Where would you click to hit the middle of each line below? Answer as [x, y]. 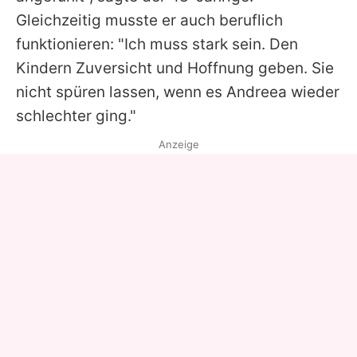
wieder [313, 92]
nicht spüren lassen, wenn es [121, 92]
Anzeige [178, 145]
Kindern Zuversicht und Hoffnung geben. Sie [175, 69]
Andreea [257, 92]
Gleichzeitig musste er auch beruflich [149, 21]
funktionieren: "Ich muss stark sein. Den [157, 45]
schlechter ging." [76, 116]
